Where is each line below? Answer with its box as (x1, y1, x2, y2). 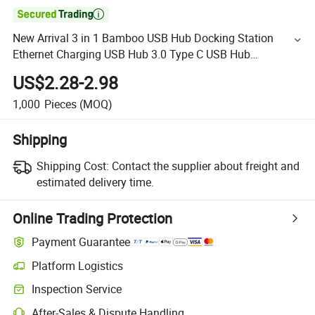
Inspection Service (32, 281, 122, 297)
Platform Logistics (32, 257, 124, 274)
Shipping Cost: (36, 157, 109, 174)
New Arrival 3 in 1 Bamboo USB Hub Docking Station (13, 30, 274, 46)
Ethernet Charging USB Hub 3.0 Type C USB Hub (13, 46, 251, 63)
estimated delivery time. (36, 174, 154, 190)
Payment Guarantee (32, 234, 131, 250)
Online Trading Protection (13, 208, 173, 228)
